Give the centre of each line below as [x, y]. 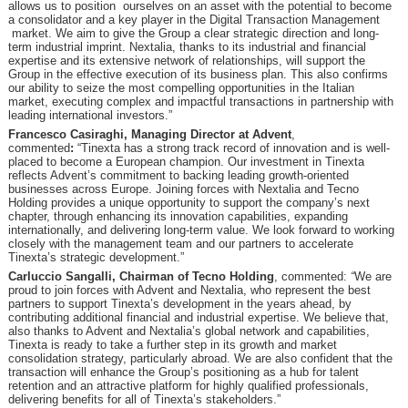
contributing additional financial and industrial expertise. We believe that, [198, 317]
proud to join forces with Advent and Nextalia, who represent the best [189, 290]
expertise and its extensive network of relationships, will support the [186, 60]
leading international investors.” [90, 115]
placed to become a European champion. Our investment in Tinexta [186, 161]
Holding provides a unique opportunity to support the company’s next [189, 202]
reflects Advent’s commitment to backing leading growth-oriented [178, 175]
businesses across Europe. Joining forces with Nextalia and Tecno [183, 189]
